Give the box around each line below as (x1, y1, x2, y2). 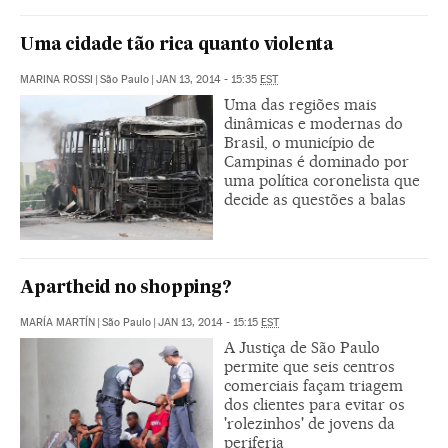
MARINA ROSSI (20, 73, 93, 87)
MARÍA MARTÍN (20, 316, 95, 330)
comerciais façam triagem (224, 376, 403, 396)
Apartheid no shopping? (20, 280, 232, 298)
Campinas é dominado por (224, 152, 409, 172)
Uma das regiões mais (224, 95, 377, 115)
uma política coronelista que (224, 171, 420, 191)
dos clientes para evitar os (224, 395, 405, 415)
